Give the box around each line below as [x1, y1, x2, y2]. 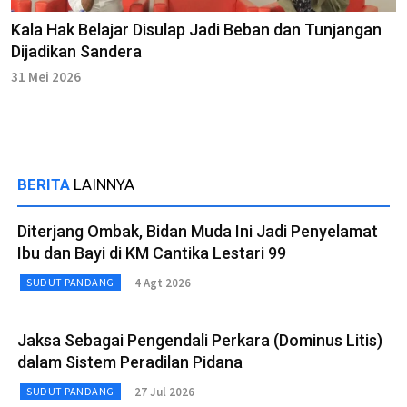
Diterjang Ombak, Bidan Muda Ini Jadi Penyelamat [17, 222, 378, 242]
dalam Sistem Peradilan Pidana [17, 352, 243, 372]
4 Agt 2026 [134, 274, 191, 291]
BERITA [17, 175, 74, 194]
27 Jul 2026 [134, 383, 194, 400]
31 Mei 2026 [11, 68, 81, 86]
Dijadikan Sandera [11, 42, 142, 62]
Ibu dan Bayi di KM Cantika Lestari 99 [17, 243, 286, 263]
